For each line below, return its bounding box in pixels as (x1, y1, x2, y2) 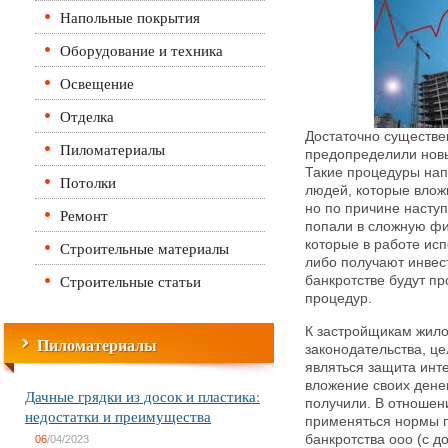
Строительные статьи (60, 271, 201, 291)
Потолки (60, 172, 116, 192)
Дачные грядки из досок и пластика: (25, 386, 260, 406)
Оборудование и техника (60, 40, 223, 60)
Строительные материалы (60, 238, 229, 258)
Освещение (60, 73, 134, 93)
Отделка (60, 106, 114, 126)
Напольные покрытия (60, 7, 200, 27)
